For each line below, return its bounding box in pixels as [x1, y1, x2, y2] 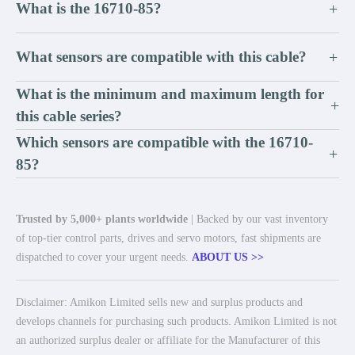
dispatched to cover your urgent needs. [16, 251, 192, 263]
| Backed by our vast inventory [188, 213, 328, 225]
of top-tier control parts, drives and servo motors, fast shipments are [16, 232, 321, 244]
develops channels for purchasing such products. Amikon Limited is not [16, 315, 337, 327]
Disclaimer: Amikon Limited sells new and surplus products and [16, 296, 303, 308]
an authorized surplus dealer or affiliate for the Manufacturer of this [16, 334, 320, 346]
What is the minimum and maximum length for [16, 86, 324, 102]
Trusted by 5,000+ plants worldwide [16, 213, 188, 225]
